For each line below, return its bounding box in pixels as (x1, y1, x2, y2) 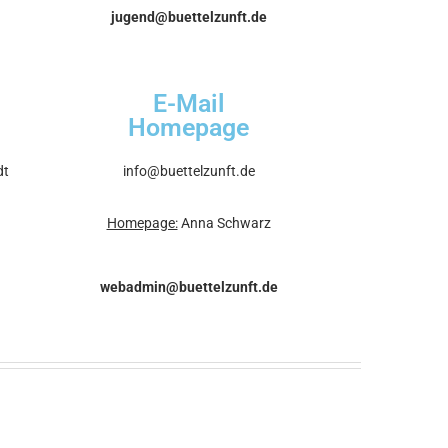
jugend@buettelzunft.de (110, 8, 267, 25)
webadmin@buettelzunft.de (99, 278, 278, 295)
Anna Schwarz (177, 214, 271, 231)
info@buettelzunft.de (122, 162, 255, 179)
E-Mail (152, 88, 225, 118)
